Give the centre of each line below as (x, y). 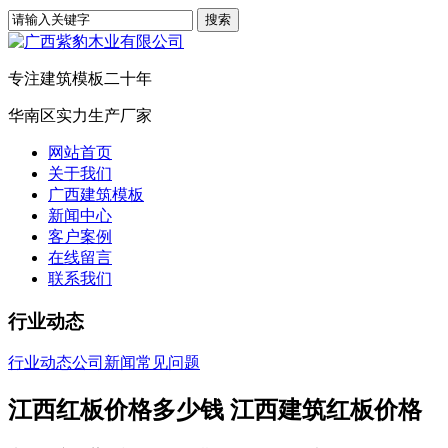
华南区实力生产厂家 (80, 115)
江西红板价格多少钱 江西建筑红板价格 (215, 410)
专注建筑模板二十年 (80, 78)
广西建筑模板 (96, 194)
